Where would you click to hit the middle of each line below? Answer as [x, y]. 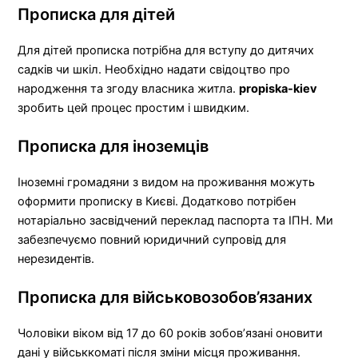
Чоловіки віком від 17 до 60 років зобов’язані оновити [171, 334]
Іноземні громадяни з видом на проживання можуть [167, 183]
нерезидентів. [56, 259]
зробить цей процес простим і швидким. [134, 107]
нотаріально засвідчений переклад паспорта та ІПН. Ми [176, 221]
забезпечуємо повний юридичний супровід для [152, 240]
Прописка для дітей [97, 14]
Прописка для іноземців [113, 147]
